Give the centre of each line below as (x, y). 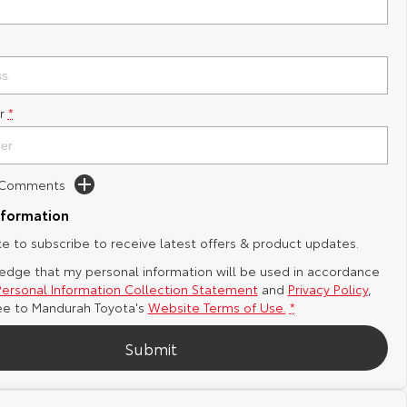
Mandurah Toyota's (88, 307)
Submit (150, 347)
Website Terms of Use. (217, 307)
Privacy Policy (328, 289)
